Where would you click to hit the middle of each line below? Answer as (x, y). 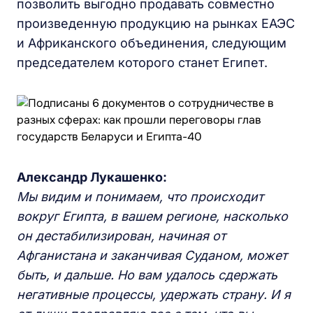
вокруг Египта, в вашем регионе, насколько (152, 216)
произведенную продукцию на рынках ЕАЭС (156, 23)
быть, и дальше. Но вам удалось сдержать (147, 275)
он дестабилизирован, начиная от (121, 236)
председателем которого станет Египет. (142, 63)
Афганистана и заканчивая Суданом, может (152, 255)
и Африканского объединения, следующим (152, 43)
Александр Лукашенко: (92, 177)
